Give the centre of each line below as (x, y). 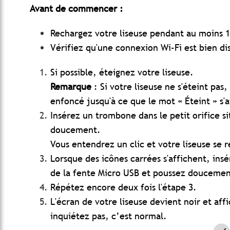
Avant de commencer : (76, 9)
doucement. (75, 130)
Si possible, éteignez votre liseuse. (122, 72)
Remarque (71, 87)
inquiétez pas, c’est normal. (109, 216)
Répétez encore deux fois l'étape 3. (123, 187)
